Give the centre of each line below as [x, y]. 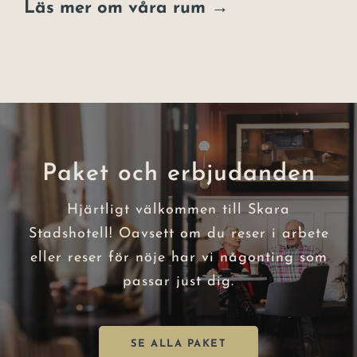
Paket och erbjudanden [178, 174]
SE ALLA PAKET [178, 343]
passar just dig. [178, 281]
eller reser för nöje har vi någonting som [178, 257]
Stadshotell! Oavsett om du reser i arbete [178, 233]
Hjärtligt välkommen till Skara [178, 210]
